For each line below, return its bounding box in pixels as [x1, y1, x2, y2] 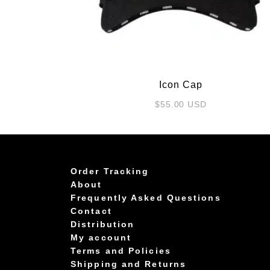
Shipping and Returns [71, 259, 186, 269]
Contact [71, 206, 112, 216]
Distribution [71, 219, 135, 229]
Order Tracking [71, 166, 149, 176]
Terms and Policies [71, 245, 171, 256]
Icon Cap [159, 79, 202, 90]
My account [71, 232, 131, 242]
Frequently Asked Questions [71, 192, 221, 202]
